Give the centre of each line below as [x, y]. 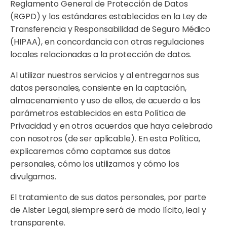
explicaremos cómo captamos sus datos [91, 151]
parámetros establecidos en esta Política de [98, 113]
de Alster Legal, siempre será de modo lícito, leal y [108, 210]
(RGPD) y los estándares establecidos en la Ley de [109, 16]
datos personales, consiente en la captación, [98, 88]
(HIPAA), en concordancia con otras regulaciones [107, 42]
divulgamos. [33, 177]
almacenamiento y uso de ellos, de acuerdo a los [106, 101]
